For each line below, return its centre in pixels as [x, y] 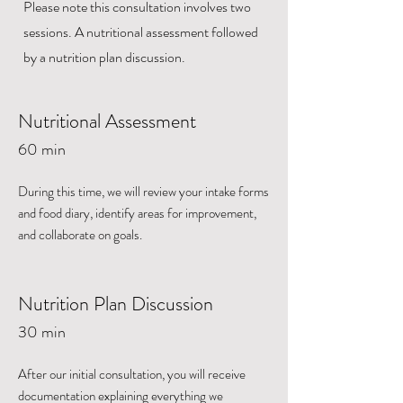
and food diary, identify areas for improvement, [137, 213]
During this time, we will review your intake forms [143, 192]
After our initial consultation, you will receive [132, 374]
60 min [42, 149]
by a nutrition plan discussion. [104, 57]
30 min [42, 332]
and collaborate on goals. [80, 235]
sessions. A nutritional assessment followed [141, 32]
